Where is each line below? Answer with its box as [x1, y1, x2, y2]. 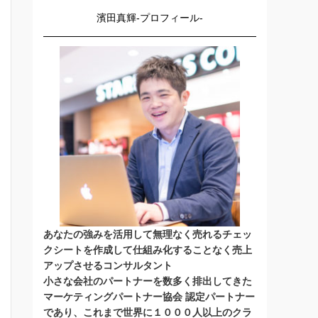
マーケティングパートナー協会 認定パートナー [43, 291, 255, 302]
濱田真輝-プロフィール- [97, 12, 203, 23]
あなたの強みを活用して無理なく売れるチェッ [43, 229, 252, 240]
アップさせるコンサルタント [43, 260, 172, 271]
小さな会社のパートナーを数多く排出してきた [43, 275, 252, 287]
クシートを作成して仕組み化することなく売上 [43, 244, 252, 256]
